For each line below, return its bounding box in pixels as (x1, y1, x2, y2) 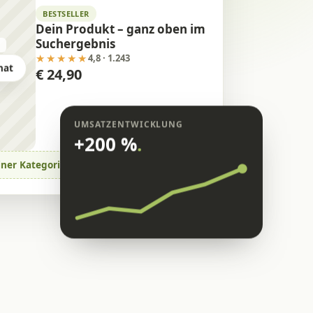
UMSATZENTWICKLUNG (73, 119, 184, 131)
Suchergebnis (36, 36, 116, 52)
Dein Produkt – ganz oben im (36, 21, 206, 38)
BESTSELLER (43, 8, 89, 20)
